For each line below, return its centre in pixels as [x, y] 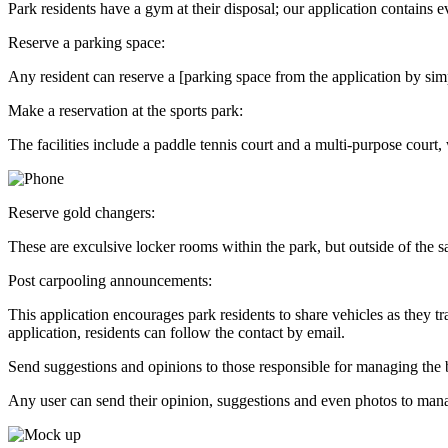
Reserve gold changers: [81, 212]
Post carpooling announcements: [110, 280]
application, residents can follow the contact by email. [176, 332]
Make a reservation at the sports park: [125, 110]
